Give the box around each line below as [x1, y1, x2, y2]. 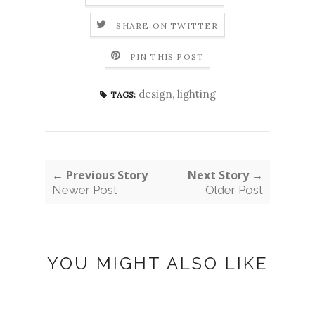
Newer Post [52, 183, 117, 198]
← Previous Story [52, 167, 148, 184]
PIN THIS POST [129, 51, 205, 62]
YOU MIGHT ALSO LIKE [46, 253, 269, 274]
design [138, 87, 172, 101]
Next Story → [188, 167, 263, 184]
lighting [176, 87, 216, 101]
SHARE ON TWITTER [116, 20, 219, 31]
